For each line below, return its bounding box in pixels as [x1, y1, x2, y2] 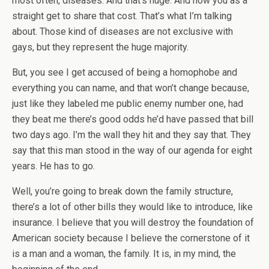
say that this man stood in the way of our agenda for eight [12, 145, 252, 156]
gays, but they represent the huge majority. [12, 41, 189, 53]
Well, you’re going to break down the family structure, [12, 186, 233, 197]
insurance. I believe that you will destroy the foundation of [12, 217, 254, 228]
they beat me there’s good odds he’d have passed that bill [12, 113, 253, 125]
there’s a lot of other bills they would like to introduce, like [12, 201, 253, 213]
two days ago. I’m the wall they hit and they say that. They [12, 129, 251, 141]
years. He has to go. [12, 160, 95, 172]
